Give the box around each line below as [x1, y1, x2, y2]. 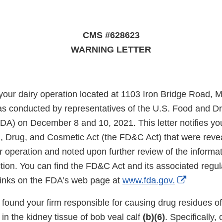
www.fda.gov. [122, 175, 175, 186]
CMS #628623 [82, 30, 140, 41]
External [186, 175, 219, 185]
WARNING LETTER [71, 45, 151, 55]
